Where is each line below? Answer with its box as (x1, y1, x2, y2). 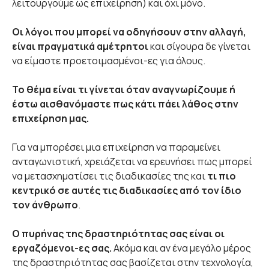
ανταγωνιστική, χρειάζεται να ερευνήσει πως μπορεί (12, 155, 252, 168)
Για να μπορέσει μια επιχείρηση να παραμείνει (12, 141, 220, 154)
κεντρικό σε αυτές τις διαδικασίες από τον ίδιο (12, 184, 241, 197)
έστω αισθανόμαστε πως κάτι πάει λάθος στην (12, 97, 238, 110)
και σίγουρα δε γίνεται (148, 40, 250, 53)
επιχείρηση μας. (12, 112, 89, 125)
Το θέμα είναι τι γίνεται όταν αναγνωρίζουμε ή (12, 83, 235, 96)
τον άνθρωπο (12, 198, 78, 211)
